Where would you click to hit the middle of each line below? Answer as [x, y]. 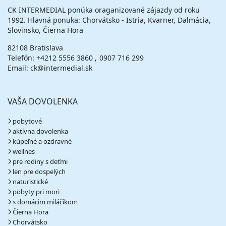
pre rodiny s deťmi [40, 161]
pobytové [27, 121]
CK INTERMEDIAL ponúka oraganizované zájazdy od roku [104, 10]
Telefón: [22, 58]
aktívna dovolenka [40, 131]
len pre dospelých [39, 172]
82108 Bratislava [35, 48]
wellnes [24, 151]
